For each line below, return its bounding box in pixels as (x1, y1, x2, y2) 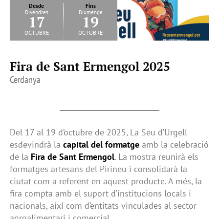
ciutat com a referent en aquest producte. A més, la (10, 175, 202, 187)
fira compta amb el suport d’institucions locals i (10, 188, 191, 199)
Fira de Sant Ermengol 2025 (10, 58, 170, 75)
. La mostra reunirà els (114, 151, 198, 163)
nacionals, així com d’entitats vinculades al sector (10, 200, 197, 212)
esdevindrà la (10, 139, 63, 151)
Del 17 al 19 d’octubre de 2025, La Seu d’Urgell (10, 127, 187, 138)
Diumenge (78, 9, 103, 16)
